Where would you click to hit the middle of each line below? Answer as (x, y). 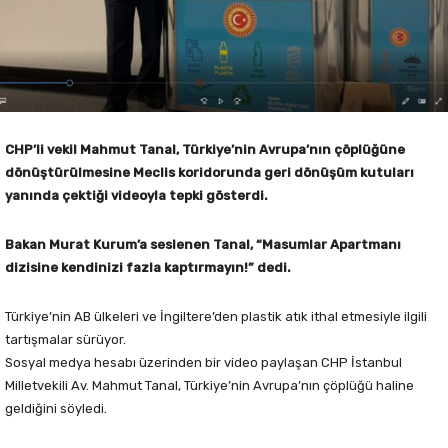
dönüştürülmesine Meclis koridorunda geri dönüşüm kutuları (209, 172)
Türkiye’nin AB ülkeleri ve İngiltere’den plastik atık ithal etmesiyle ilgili (216, 316)
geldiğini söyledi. (56, 408)
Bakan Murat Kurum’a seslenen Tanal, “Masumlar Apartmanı (203, 244)
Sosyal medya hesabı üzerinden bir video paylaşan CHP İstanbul (203, 362)
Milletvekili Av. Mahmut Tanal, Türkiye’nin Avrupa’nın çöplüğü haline (209, 385)
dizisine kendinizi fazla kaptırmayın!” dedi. (148, 267)
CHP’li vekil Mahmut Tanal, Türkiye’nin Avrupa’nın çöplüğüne (205, 149)
